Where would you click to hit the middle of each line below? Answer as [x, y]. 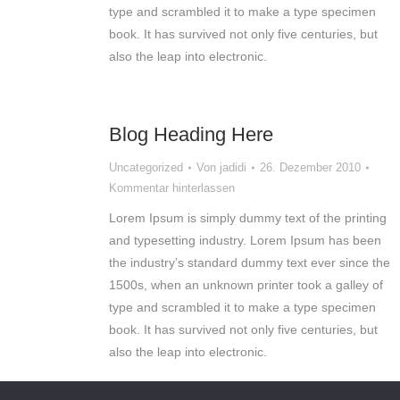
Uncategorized [146, 167]
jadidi [233, 167]
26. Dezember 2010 [310, 167]
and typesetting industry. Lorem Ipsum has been [245, 240]
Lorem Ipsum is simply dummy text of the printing [248, 218]
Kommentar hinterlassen [172, 188]
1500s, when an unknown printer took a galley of [246, 285]
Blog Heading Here [191, 134]
